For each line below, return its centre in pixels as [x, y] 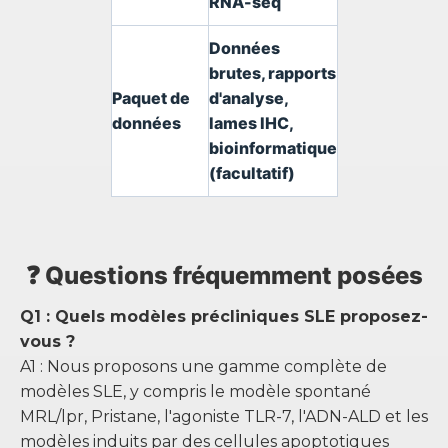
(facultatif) [251, 173]
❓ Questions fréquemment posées [224, 275]
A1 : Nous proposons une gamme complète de [203, 366]
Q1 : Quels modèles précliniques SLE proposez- [224, 316]
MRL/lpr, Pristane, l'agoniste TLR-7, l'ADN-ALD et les [224, 416]
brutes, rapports [272, 73]
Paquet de [150, 98]
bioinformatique [272, 148]
